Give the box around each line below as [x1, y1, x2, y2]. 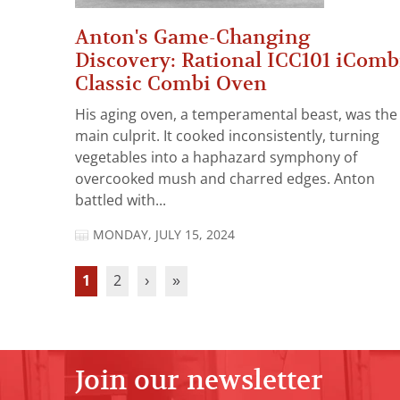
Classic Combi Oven [75, 72, 267, 96]
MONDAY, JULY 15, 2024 [93, 228, 235, 243]
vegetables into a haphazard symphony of [75, 150, 357, 166]
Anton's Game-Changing [75, 26, 310, 49]
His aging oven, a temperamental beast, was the [75, 107, 397, 123]
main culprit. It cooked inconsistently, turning [75, 129, 379, 145]
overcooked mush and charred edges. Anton [75, 171, 375, 187]
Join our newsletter [75, 365, 323, 396]
